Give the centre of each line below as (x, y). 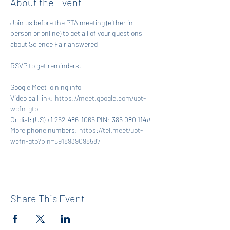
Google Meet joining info (46, 87)
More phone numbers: (45, 130)
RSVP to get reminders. (46, 65)
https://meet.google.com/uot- (100, 98)
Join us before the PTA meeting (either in (72, 22)
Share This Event (47, 198)
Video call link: (33, 98)
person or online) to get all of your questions (77, 33)
